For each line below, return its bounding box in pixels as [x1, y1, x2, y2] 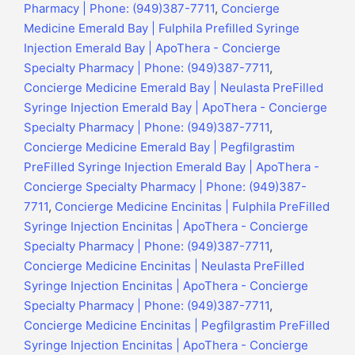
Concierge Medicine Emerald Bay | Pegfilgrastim [24, 139, 295, 155]
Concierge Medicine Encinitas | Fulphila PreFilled [55, 199, 330, 215]
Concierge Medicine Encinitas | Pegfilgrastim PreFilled [24, 318, 330, 334]
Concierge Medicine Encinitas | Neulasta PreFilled [24, 258, 304, 274]
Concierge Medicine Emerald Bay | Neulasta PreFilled [24, 80, 323, 96]
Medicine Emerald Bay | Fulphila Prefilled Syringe [24, 21, 300, 36]
